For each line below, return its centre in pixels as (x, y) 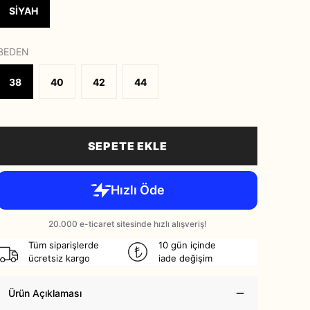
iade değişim (185, 258)
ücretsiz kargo (59, 258)
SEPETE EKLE (127, 146)
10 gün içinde (187, 245)
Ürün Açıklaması (45, 293)
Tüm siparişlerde (64, 245)
